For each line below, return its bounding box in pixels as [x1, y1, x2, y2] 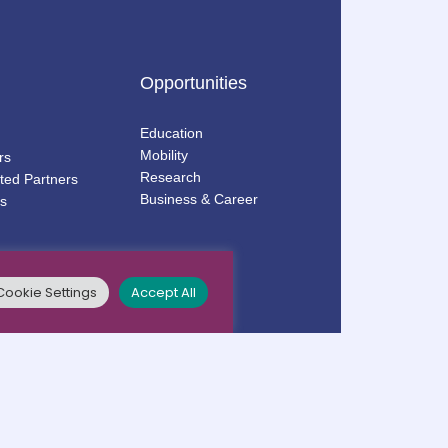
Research [140, 168, 202, 185]
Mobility [140, 146, 189, 163]
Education [140, 124, 204, 141]
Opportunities [140, 72, 248, 93]
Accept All [130, 282, 196, 302]
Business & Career [140, 190, 259, 207]
